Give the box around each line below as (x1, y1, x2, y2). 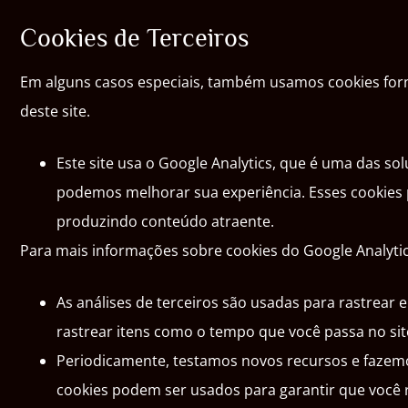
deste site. (20, 101, 90, 121)
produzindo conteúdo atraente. (56, 211, 274, 231)
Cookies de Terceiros (20, 24, 249, 52)
